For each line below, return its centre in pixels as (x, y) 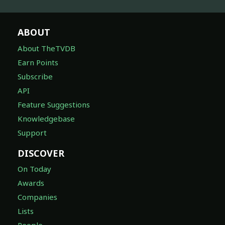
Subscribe (35, 76)
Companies (37, 197)
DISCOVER (41, 153)
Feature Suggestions (54, 104)
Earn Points (38, 62)
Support (32, 132)
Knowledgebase (46, 118)
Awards (31, 183)
